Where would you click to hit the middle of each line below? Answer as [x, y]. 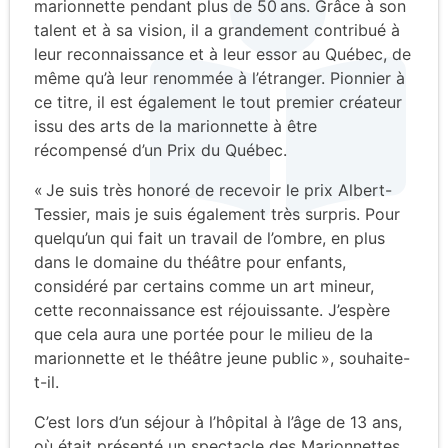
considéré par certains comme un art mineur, [204, 285]
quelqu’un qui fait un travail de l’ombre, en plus [209, 237]
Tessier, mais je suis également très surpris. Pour [217, 213]
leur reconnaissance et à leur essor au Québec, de [222, 53]
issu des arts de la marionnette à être [175, 125]
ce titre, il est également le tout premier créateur [218, 101]
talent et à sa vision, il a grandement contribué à [217, 29]
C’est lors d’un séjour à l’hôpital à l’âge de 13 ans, [218, 421]
